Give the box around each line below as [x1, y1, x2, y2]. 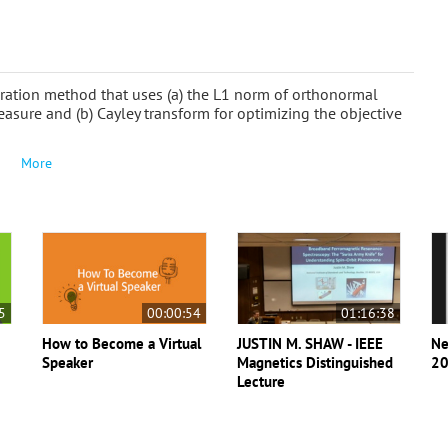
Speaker [42, 352, 94, 372]
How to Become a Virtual [42, 333, 202, 353]
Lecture [236, 371, 285, 391]
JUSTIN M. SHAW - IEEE [236, 333, 383, 353]
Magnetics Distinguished [236, 352, 393, 372]
